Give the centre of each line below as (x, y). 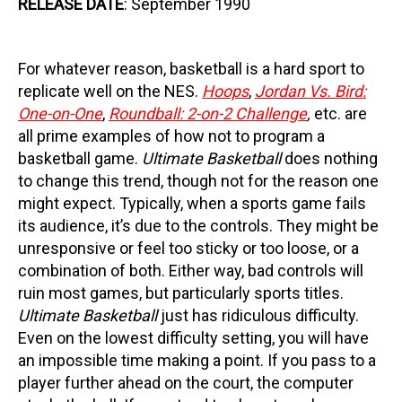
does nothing (329, 158)
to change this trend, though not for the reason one (198, 180)
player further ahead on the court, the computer (186, 382)
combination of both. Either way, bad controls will (191, 270)
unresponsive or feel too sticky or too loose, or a (188, 248)
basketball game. (80, 158)
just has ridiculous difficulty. (260, 315)
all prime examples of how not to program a (171, 135)
